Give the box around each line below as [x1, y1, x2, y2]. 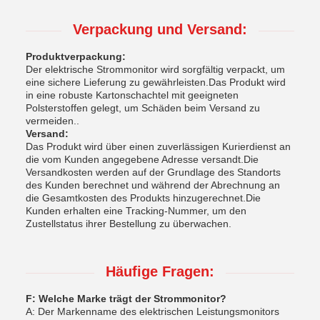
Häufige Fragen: [106, 264, 214, 279]
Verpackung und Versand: [73, 21, 247, 37]
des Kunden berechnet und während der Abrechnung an [26, 179, 280, 191]
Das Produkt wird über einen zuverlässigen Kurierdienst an [26, 141, 291, 152]
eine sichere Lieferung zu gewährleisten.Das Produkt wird [26, 76, 286, 88]
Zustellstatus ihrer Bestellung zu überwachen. [26, 218, 231, 229]
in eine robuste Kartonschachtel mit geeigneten [26, 89, 239, 101]
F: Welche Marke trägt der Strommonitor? [26, 293, 226, 304]
